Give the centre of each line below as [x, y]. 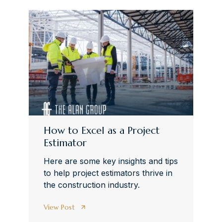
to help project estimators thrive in [108, 173]
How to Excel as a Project [102, 130]
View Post [59, 207]
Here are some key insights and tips [111, 161]
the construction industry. [92, 185]
